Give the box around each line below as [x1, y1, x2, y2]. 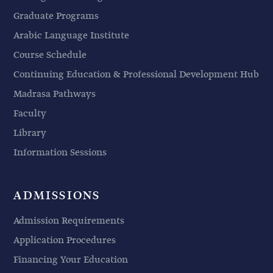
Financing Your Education [13, 252, 129, 267]
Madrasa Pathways [13, 87, 96, 101]
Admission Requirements [13, 213, 125, 228]
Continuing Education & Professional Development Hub [13, 67, 260, 82]
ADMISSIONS [13, 186, 101, 205]
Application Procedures [13, 233, 116, 247]
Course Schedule [13, 48, 87, 62]
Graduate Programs [13, 9, 99, 23]
